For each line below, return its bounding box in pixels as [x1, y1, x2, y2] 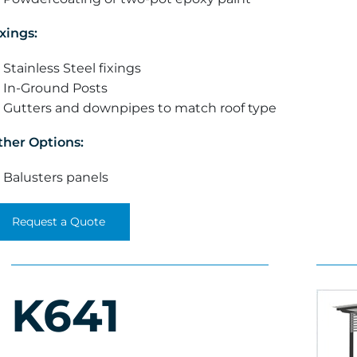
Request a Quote [12, 214, 105, 229]
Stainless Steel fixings [3, 61, 141, 76]
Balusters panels [3, 170, 108, 185]
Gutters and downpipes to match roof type [3, 100, 277, 116]
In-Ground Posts [3, 80, 108, 96]
